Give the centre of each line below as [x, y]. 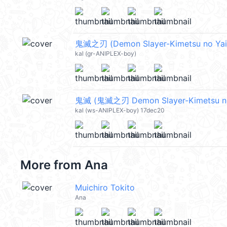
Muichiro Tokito [105, 187]
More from [52, 165]
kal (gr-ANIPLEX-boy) [106, 53]
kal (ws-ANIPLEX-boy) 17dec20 [120, 110]
